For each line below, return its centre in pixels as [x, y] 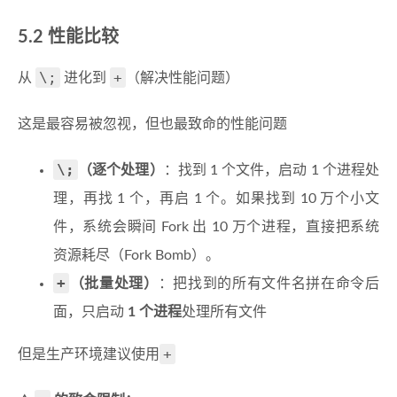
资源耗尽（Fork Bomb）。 [136, 256]
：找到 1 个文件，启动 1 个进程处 [272, 171]
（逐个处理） [121, 171]
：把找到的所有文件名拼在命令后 [269, 284]
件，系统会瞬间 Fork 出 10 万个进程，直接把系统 [216, 227]
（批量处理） [114, 284]
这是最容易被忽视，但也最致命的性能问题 [152, 125]
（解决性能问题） [183, 78]
